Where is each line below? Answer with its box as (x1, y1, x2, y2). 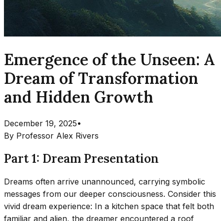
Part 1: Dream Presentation (4, 150, 159, 166)
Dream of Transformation (4, 68, 198, 89)
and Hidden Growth (4, 87, 153, 108)
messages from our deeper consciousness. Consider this (4, 188, 216, 199)
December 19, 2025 (4, 118, 77, 128)
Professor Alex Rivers (16, 130, 99, 141)
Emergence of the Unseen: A (4, 49, 215, 70)
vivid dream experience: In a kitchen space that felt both (4, 201, 214, 211)
